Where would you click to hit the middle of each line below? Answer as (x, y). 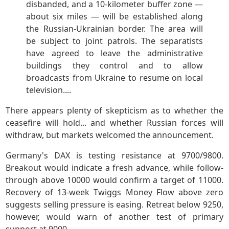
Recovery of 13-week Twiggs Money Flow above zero (114, 192)
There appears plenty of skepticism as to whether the (114, 111)
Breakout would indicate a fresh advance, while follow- (114, 168)
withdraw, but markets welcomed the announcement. (110, 135)
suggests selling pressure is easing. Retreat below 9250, (114, 205)
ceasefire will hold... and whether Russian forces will (114, 123)
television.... (49, 90)
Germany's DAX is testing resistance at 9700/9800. (114, 156)
